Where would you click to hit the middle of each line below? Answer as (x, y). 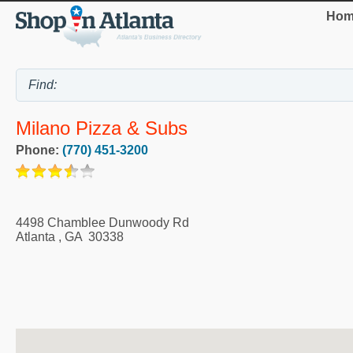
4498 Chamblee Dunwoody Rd (102, 222)
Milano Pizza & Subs (102, 128)
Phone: (39, 150)
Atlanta (35, 236)
